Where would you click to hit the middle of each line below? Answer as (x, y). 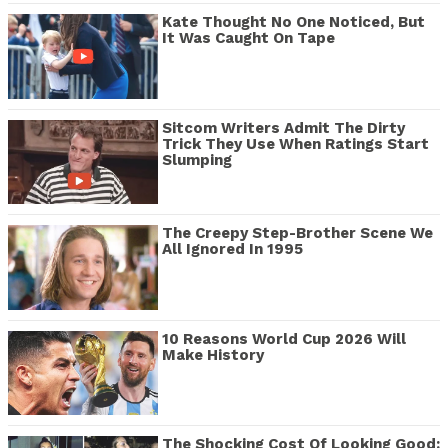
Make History (213, 354)
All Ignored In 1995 (232, 249)
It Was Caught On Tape (248, 38)
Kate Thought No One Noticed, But (293, 22)
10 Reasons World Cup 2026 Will (284, 338)
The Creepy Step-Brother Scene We (297, 233)
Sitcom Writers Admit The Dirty (283, 127)
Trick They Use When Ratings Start (295, 143)
